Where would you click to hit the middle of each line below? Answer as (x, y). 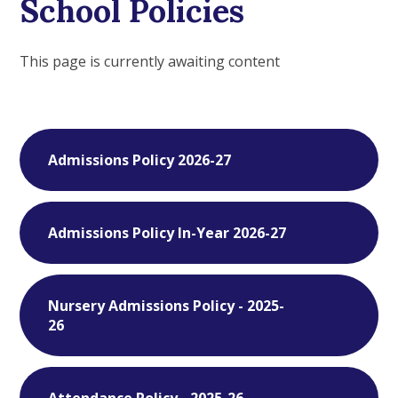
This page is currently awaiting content (150, 61)
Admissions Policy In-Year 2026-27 (167, 232)
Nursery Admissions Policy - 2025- (167, 305)
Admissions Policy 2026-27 (140, 159)
